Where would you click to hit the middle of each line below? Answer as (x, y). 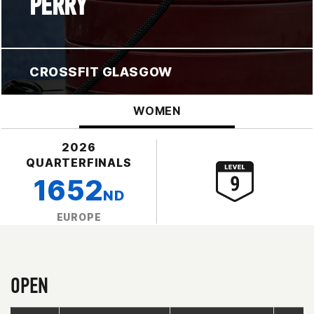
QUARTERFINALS (79, 162)
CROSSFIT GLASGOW (101, 71)
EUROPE (79, 217)
